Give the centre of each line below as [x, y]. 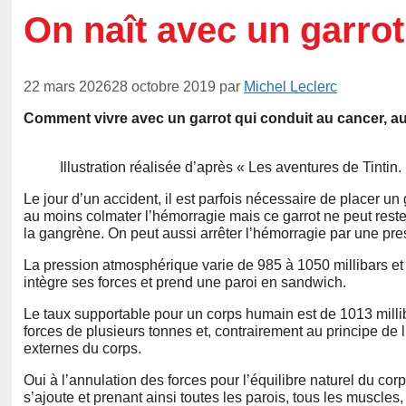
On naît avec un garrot [214, 30]
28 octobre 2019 [164, 87]
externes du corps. [82, 349]
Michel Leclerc [290, 87]
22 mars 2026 [68, 87]
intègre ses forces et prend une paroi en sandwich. [185, 283]
